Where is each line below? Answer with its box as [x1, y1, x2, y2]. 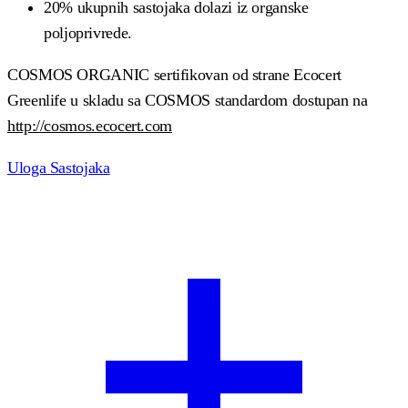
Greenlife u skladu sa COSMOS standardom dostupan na [7, 91, 368, 109]
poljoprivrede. [44, 24, 132, 42]
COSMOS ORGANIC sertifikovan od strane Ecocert [7, 66, 342, 84]
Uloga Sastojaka [7, 158, 110, 177]
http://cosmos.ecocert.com [7, 117, 172, 135]
